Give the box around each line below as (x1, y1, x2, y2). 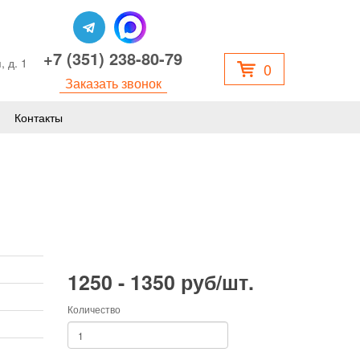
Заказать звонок (64, 74, 162, 92)
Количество (67, 302, 121, 316)
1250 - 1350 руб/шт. (67, 268, 254, 297)
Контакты (14, 109, 63, 125)
